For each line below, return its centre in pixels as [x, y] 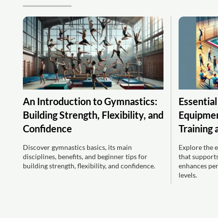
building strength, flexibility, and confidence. [89, 165]
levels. [188, 175]
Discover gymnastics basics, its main [77, 147]
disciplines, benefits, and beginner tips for [85, 156]
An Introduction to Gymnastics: [90, 101]
